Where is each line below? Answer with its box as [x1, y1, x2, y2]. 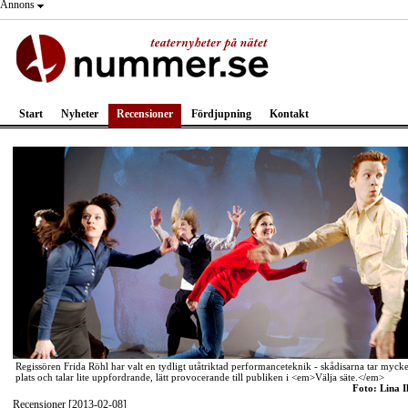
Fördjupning [191, 107, 251, 120]
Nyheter [61, 107, 98, 120]
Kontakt [270, 107, 309, 120]
